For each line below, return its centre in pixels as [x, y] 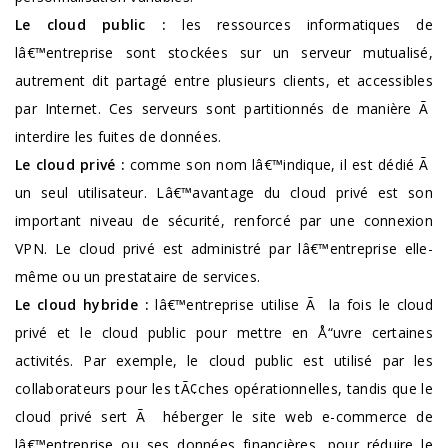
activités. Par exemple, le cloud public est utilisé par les [224, 360]
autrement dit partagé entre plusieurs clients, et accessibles [224, 80]
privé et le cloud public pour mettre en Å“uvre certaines [224, 332]
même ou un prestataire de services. [138, 276]
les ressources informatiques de [308, 24]
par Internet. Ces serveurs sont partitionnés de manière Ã [224, 108]
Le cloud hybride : [85, 304]
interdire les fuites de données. [118, 136]
